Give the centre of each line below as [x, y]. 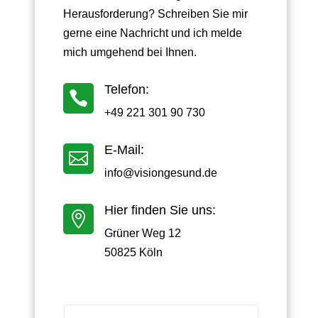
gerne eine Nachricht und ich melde [153, 33]
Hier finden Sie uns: [160, 210]
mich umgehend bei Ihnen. [130, 52]
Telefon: [127, 89]
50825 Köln [134, 252]
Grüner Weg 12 [143, 233]
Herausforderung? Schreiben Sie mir [156, 13]
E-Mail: [125, 149]
